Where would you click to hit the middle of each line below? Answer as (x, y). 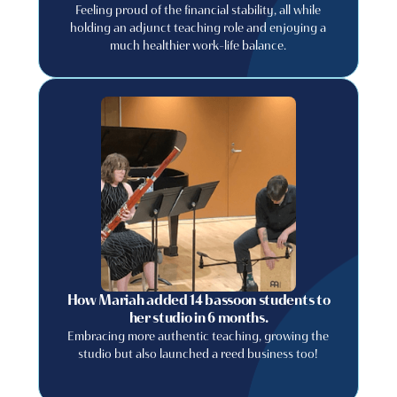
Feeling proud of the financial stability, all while (198, 10)
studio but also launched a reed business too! (198, 354)
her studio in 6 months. (198, 318)
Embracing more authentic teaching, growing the (198, 336)
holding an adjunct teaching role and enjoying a (198, 27)
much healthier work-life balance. (198, 45)
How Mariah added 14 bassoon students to (198, 300)
